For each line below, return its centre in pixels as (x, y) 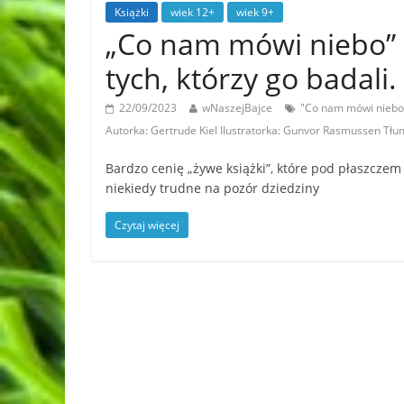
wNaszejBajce (237, 107)
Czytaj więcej (147, 225)
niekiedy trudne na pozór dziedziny (212, 188)
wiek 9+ (255, 12)
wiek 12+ (193, 12)
